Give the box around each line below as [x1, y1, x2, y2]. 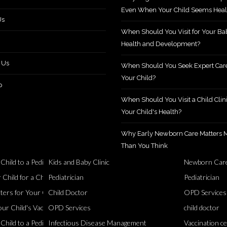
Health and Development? [121, 40, 200, 48]
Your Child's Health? [121, 108, 181, 116]
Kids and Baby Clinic [48, 158, 109, 166]
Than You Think [121, 142, 168, 149]
